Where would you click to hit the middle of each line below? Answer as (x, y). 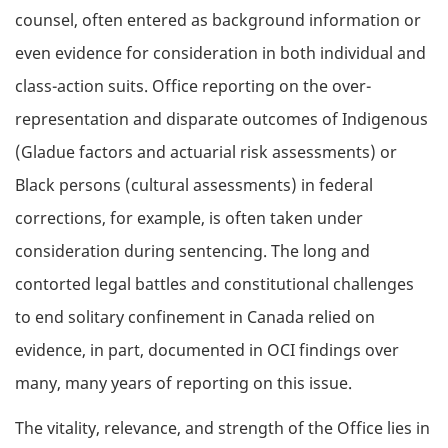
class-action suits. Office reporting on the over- (193, 86)
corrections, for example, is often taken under (189, 218)
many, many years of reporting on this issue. (183, 383)
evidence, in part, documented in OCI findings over (207, 350)
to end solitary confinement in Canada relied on (195, 317)
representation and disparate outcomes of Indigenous (221, 119)
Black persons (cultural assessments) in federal (194, 185)
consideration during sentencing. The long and (192, 251)
